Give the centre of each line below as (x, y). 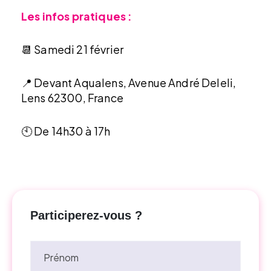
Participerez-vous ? (86, 216)
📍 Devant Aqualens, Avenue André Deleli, (129, 83)
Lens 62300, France (72, 98)
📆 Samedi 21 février (73, 50)
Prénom (61, 258)
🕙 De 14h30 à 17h (66, 131)
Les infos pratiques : (77, 16)
